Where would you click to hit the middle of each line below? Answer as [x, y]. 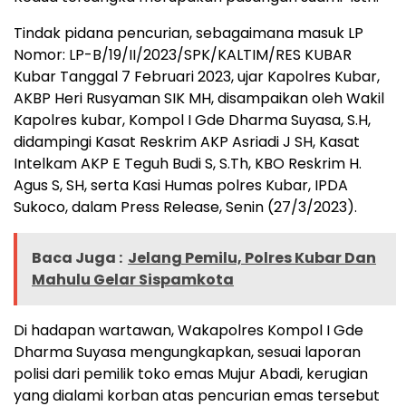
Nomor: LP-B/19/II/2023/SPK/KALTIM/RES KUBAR [183, 55]
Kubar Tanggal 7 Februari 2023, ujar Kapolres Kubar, [197, 77]
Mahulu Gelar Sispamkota [133, 280]
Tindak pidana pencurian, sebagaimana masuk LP [188, 34]
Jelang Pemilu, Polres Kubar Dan [252, 258]
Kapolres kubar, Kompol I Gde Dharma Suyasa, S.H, [192, 121]
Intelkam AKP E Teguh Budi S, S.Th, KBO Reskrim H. [188, 164]
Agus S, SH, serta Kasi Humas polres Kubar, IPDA [181, 186]
